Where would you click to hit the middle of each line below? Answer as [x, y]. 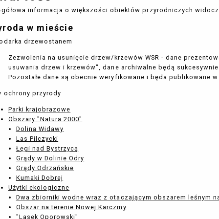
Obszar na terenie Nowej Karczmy [71, 207]
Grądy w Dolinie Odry [50, 158]
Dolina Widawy [40, 129]
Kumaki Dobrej [40, 177]
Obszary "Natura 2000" [45, 119]
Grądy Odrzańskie [45, 168]
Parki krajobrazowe [39, 109]
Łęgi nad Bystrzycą [47, 148]
